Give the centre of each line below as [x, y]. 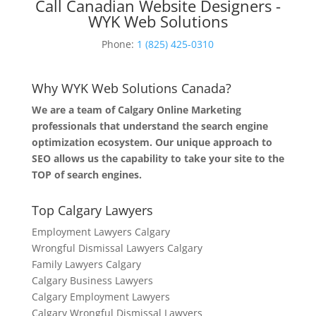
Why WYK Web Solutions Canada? [131, 89]
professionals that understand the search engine [150, 126]
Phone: [120, 44]
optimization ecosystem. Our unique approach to [152, 142]
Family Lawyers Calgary [86, 265]
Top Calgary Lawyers [92, 211]
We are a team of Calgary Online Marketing [136, 110]
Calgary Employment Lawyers [101, 297]
